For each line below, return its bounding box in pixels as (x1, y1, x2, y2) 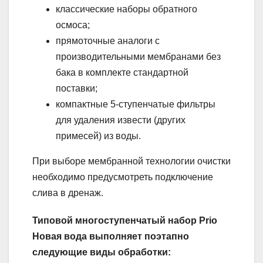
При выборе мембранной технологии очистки (32, 156, 231, 167)
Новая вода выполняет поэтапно (32, 231, 189, 242)
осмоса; (56, 20, 90, 31)
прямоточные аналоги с (56, 36, 160, 46)
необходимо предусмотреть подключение (32, 172, 213, 183)
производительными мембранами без (56, 52, 221, 62)
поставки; (56, 83, 97, 94)
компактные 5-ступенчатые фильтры (56, 99, 215, 110)
